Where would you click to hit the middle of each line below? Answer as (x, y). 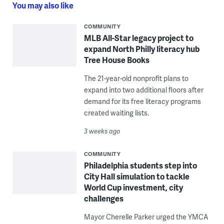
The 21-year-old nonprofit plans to (136, 78)
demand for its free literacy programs (142, 101)
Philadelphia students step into (140, 165)
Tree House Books (116, 59)
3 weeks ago (102, 131)
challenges (103, 198)
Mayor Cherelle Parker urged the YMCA (146, 216)
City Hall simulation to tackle (136, 176)
